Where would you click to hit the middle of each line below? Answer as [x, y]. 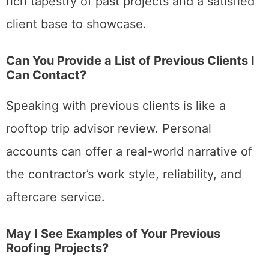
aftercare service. [56, 197]
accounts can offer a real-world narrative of [129, 151]
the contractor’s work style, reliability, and [124, 174]
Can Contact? [46, 75]
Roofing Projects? [57, 248]
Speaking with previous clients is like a [116, 105]
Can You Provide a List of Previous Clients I [130, 60]
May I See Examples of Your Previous [113, 233]
